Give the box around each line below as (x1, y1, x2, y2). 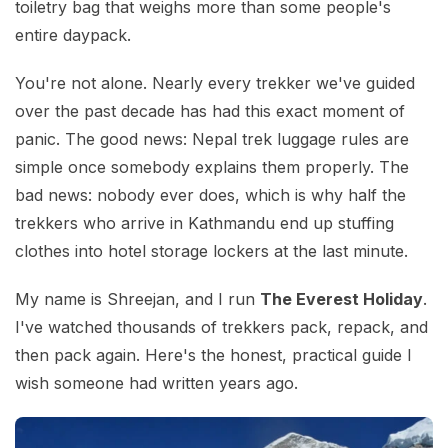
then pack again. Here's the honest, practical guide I (15, 345, 412, 366)
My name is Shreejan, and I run (15, 289, 260, 310)
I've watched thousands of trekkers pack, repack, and (15, 317, 428, 338)
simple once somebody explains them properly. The (15, 157, 409, 178)
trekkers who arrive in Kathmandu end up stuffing (15, 213, 394, 234)
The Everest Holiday (260, 289, 423, 310)
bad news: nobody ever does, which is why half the (15, 185, 406, 206)
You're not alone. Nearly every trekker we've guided (15, 73, 415, 94)
